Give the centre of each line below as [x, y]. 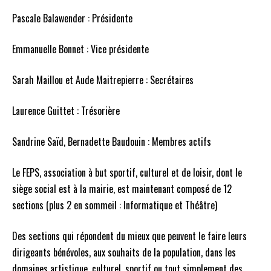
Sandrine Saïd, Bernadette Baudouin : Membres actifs [112, 142]
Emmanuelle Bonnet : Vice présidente [80, 49]
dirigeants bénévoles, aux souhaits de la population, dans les [124, 252]
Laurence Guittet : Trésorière [66, 111]
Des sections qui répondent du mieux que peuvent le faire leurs [129, 236]
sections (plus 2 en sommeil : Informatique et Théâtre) [115, 205]
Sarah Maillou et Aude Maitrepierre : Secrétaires [103, 80]
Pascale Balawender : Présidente [72, 18]
